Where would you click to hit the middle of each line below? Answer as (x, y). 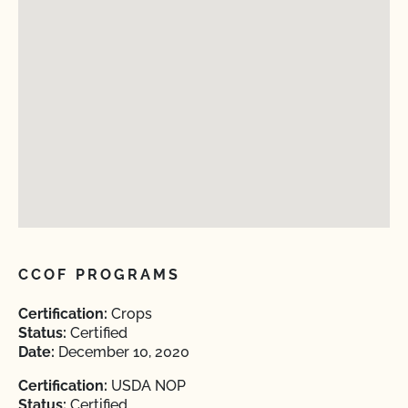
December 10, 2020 (122, 352)
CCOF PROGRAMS (100, 275)
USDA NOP (147, 386)
